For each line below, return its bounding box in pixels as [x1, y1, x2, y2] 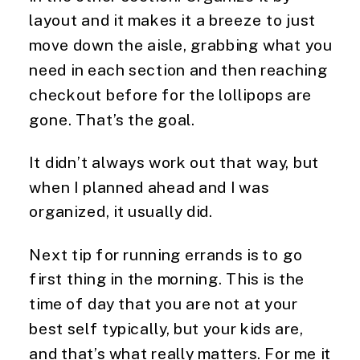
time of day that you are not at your [29, 294, 298, 313]
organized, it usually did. [29, 202, 213, 220]
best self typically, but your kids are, [29, 319, 304, 337]
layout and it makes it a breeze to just [29, 10, 316, 29]
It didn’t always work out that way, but [29, 152, 320, 171]
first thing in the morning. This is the [29, 269, 305, 288]
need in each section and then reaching [29, 60, 328, 79]
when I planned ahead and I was [29, 177, 270, 196]
